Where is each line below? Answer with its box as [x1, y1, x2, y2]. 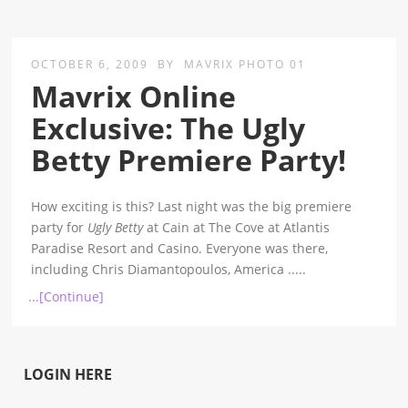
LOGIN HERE [24, 364, 113, 385]
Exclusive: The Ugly [31, 108, 306, 148]
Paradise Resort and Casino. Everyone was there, [31, 240, 329, 258]
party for [31, 219, 88, 237]
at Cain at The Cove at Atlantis [143, 219, 331, 237]
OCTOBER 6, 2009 [31, 56, 149, 73]
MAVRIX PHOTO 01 [184, 56, 307, 73]
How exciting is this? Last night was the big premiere [31, 198, 352, 216]
